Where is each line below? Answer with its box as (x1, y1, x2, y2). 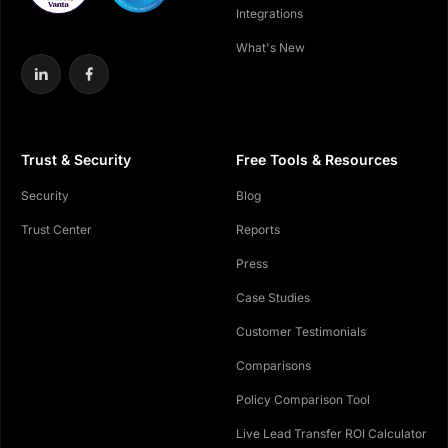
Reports (236, 222, 280, 238)
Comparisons (236, 358, 311, 374)
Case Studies (236, 290, 310, 306)
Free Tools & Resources (236, 151, 398, 169)
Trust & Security (21, 151, 131, 169)
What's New (236, 40, 305, 55)
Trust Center (21, 222, 92, 238)
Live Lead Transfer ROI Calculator (236, 426, 427, 442)
